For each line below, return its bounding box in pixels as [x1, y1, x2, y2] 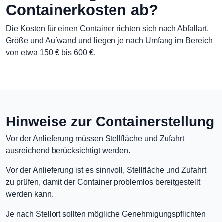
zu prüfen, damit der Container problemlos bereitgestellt [6, 178, 200, 186]
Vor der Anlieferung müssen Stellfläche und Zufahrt [6, 134, 184, 143]
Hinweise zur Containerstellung [6, 113, 214, 129]
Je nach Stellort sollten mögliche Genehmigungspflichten [6, 210, 206, 218]
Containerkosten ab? [6, 1, 158, 19]
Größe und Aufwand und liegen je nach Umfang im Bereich [6, 36, 213, 45]
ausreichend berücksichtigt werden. [6, 146, 130, 155]
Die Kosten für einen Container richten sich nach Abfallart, [6, 24, 209, 33]
